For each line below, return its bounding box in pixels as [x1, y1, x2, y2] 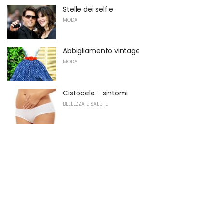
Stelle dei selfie [63, 4, 113, 14]
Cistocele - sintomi [63, 88, 128, 98]
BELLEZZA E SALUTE [63, 100, 108, 108]
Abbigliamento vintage [63, 46, 140, 56]
